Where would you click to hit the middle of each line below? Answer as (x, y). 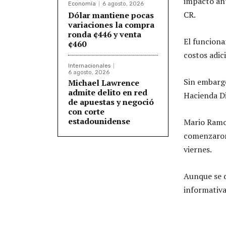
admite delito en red (108, 92)
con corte (86, 111)
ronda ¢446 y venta (105, 34)
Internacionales (89, 66)
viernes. (198, 149)
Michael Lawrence (104, 82)
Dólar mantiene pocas (111, 15)
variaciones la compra (111, 24)
